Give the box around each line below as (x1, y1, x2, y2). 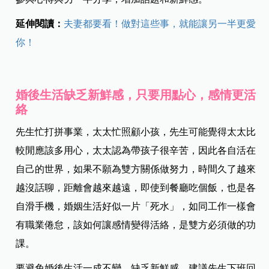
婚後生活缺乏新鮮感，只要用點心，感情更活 (16, 88, 256, 102)
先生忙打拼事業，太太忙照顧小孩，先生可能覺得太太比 (16, 127, 256, 138)
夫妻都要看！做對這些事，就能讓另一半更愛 (64, 19, 256, 29)
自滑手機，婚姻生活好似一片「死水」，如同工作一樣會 (16, 201, 256, 212)
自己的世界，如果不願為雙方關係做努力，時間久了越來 (16, 164, 256, 175)
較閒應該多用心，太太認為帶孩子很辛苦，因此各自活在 (16, 145, 256, 156)
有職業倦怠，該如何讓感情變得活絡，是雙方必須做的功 (16, 220, 256, 231)
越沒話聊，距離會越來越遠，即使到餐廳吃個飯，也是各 (16, 183, 256, 193)
